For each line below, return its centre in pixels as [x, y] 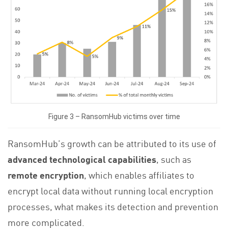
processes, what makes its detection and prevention [113, 206]
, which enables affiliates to [139, 175]
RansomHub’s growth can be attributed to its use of [112, 143]
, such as [174, 159]
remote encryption [46, 175]
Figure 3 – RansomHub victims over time [114, 116]
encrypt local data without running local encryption [110, 191]
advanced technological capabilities [82, 159]
